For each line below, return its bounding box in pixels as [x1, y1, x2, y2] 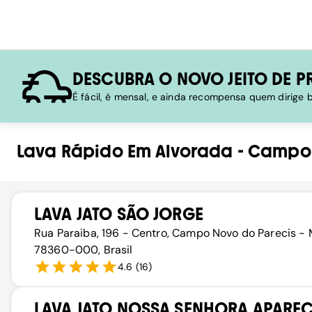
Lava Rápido [17, 141, 123, 162]
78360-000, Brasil [34, 242, 133, 257]
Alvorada [155, 141, 233, 162]
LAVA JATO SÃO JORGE [34, 204, 203, 224]
